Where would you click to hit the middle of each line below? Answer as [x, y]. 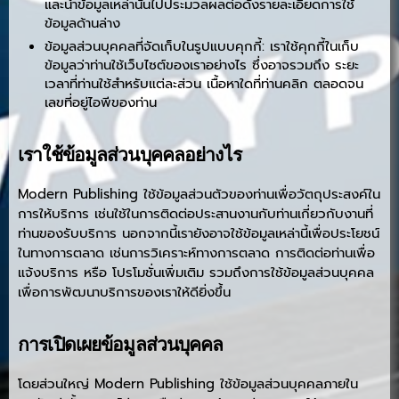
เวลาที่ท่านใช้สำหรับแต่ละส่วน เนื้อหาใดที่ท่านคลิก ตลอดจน [204, 84]
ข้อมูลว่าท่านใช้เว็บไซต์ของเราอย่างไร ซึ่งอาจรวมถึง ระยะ [202, 65]
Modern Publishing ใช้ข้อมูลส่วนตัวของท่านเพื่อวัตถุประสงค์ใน [199, 194]
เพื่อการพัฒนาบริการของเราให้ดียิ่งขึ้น [124, 292]
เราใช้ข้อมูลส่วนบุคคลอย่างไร [130, 155]
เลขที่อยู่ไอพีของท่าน [101, 102]
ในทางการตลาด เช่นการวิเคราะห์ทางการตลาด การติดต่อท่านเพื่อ [196, 253]
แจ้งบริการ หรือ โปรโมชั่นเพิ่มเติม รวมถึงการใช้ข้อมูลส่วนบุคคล [196, 273]
